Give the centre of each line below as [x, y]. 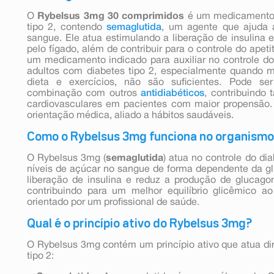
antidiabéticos [173, 93]
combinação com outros [84, 93]
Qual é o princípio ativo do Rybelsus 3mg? [139, 224]
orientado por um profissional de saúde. [113, 202]
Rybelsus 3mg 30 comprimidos [111, 16]
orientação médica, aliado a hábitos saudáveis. [130, 115]
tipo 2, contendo [67, 27]
